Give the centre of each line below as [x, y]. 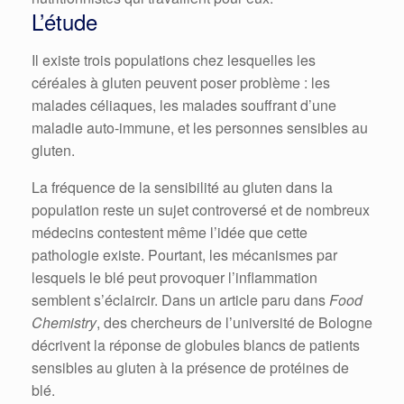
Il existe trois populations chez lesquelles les [174, 60]
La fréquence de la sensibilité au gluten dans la [182, 187]
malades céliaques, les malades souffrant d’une [184, 105]
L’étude [64, 21]
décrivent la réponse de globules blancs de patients [196, 344]
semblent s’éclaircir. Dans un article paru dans [180, 299]
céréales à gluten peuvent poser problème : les [181, 82]
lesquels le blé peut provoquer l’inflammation [174, 277]
